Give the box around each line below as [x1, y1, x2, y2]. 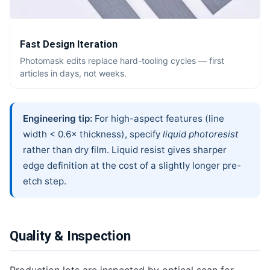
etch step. [23, 175, 66, 187]
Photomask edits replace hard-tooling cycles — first [20, 55, 224, 66]
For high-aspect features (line [92, 112, 224, 124]
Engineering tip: [23, 112, 92, 124]
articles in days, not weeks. [20, 68, 127, 79]
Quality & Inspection [10, 228, 131, 244]
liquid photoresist [163, 128, 239, 140]
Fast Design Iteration [20, 39, 118, 51]
